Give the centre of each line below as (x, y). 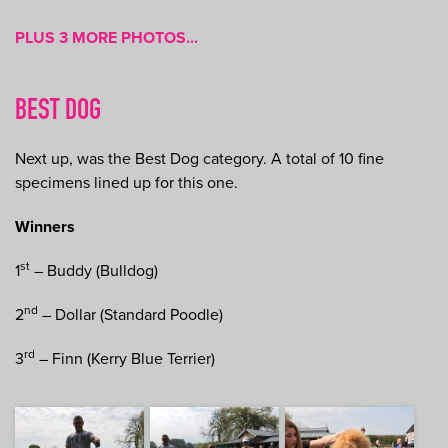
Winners (45, 226)
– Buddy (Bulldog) (94, 270)
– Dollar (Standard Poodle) (130, 314)
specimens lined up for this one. (126, 182)
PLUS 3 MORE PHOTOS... (106, 37)
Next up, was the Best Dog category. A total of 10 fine (199, 158)
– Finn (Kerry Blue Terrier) (125, 358)
